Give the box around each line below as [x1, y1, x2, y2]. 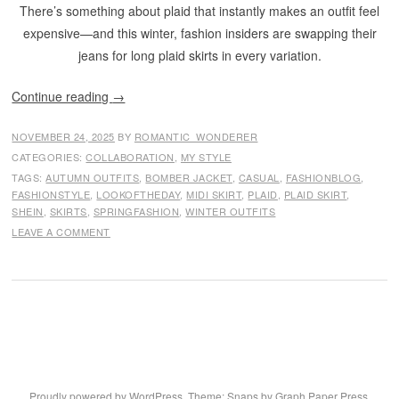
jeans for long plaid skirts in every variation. [77, 46, 322, 64]
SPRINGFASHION [93, 204, 180, 218]
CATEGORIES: [12, 150, 86, 164]
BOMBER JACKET [145, 170, 232, 184]
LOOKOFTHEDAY [96, 187, 181, 201]
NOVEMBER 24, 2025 [12, 129, 115, 143]
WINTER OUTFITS [185, 204, 276, 218]
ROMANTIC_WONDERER [134, 129, 258, 143]
